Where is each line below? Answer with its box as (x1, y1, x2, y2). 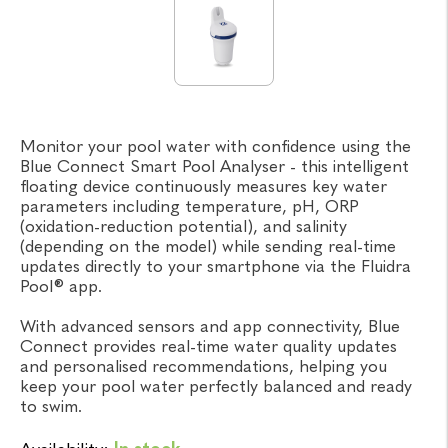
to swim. (20, 396, 82, 417)
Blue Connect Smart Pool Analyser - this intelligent (20, 156, 409, 177)
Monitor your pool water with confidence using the (20, 136, 411, 157)
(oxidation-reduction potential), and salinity (20, 216, 347, 237)
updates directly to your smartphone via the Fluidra (20, 256, 411, 277)
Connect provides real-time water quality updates (20, 336, 397, 357)
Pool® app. (20, 276, 102, 297)
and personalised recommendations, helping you (20, 356, 387, 377)
